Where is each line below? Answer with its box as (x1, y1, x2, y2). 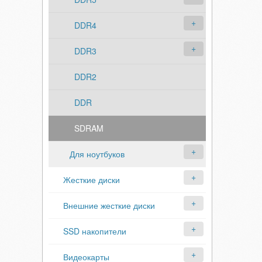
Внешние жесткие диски (63, 199, 155, 211)
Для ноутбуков (70, 148, 125, 160)
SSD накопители (63, 225, 126, 237)
